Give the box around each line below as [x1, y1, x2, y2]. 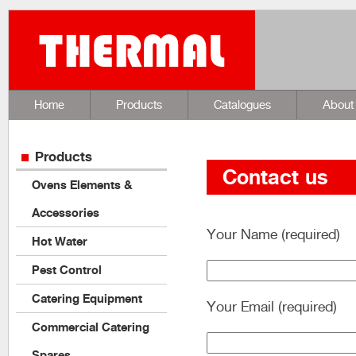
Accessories [32, 205, 99, 220]
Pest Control [32, 262, 102, 277]
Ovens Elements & [32, 177, 133, 192]
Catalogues [214, 97, 271, 112]
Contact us [222, 164, 328, 191]
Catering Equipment [32, 291, 142, 306]
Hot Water [32, 234, 87, 249]
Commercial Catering [32, 319, 149, 335]
